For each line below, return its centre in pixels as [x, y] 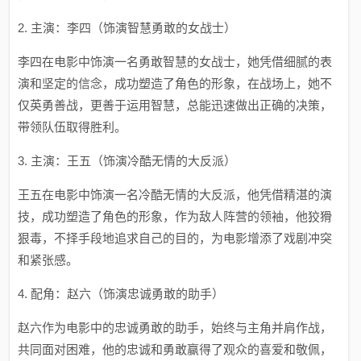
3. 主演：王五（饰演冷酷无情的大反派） [127, 161]
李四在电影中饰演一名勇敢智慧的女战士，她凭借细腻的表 [175, 62]
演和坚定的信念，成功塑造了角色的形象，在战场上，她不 [175, 83]
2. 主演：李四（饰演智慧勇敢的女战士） [127, 28]
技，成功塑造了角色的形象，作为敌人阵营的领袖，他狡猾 [175, 216]
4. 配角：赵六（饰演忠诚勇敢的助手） [121, 294]
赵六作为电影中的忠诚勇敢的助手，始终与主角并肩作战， [175, 328]
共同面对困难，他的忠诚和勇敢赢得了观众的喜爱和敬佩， [175, 349]
